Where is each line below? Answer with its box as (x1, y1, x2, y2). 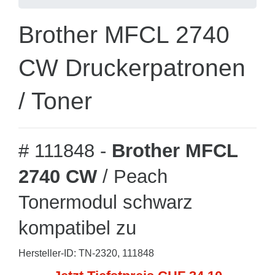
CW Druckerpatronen (18, 55, 246, 81)
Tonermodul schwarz (18, 192, 193, 213)
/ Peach (97, 166, 168, 187)
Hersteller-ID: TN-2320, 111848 (18, 248, 154, 258)
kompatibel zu (18, 217, 136, 239)
